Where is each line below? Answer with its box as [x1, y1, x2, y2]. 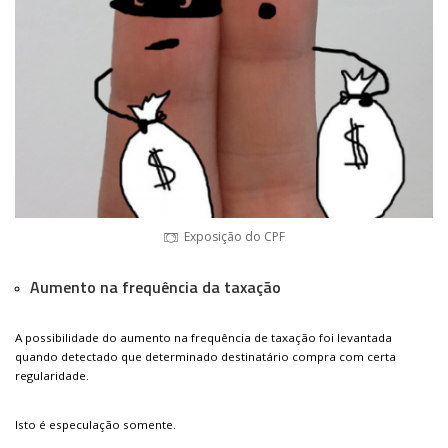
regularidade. [15, 368, 89, 384]
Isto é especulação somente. [15, 417, 176, 433]
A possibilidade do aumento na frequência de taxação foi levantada [15, 330, 392, 346]
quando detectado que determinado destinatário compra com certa [15, 349, 396, 365]
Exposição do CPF [184, 228, 285, 246]
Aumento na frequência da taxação [30, 275, 281, 300]
